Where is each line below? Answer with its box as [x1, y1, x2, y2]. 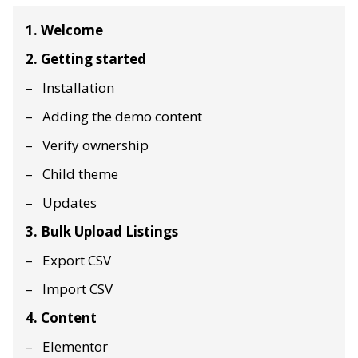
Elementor [42, 337, 108, 356]
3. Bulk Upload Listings [26, 222, 178, 241]
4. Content [26, 308, 97, 328]
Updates [42, 193, 97, 213]
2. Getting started [26, 50, 146, 69]
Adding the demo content [42, 107, 202, 126]
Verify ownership [42, 136, 149, 155]
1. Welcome [26, 21, 103, 40]
